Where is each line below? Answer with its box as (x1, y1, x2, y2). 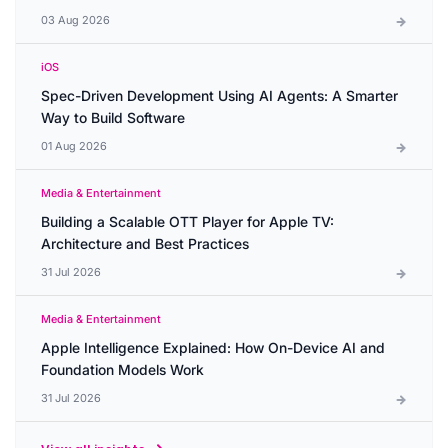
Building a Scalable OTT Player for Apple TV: (41, 213, 334, 230)
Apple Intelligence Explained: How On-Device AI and (41, 339, 385, 356)
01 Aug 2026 (41, 139, 107, 153)
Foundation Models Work (41, 361, 204, 378)
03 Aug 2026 (41, 13, 110, 27)
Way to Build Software (41, 109, 185, 126)
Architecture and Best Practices (41, 235, 249, 252)
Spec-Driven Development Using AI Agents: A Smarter (41, 87, 398, 104)
